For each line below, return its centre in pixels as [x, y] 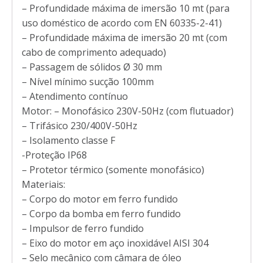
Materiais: [43, 184]
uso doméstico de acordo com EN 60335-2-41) [122, 23]
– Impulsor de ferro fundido [83, 228]
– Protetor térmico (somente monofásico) [113, 169]
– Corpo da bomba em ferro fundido [101, 213]
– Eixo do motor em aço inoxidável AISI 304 [115, 243]
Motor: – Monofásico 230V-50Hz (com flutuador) [128, 111]
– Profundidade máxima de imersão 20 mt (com [124, 37]
